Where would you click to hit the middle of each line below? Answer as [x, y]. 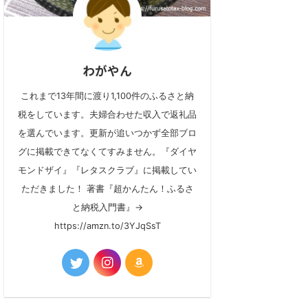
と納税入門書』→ [107, 208]
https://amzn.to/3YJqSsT [107, 226]
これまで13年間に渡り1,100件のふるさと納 [107, 96]
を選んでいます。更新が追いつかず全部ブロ [107, 133]
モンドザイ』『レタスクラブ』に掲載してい [107, 170]
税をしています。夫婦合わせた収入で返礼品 [107, 115]
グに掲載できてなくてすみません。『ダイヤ [107, 152]
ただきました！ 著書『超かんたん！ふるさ [107, 189]
